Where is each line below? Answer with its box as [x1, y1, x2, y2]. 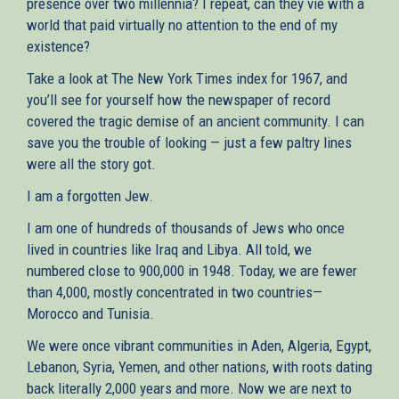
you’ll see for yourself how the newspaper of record [27, 90, 330, 109]
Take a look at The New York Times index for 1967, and [27, 69, 347, 87]
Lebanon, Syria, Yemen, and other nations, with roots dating [27, 357, 372, 376]
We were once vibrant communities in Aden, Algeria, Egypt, [27, 336, 371, 354]
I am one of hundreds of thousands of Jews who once [27, 218, 345, 237]
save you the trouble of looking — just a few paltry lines [27, 133, 352, 151]
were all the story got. [27, 154, 156, 173]
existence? [27, 37, 90, 55]
